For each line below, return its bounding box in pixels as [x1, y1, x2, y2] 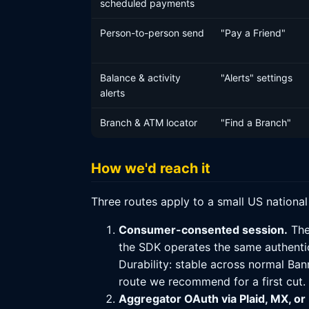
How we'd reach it [91, 160, 210, 177]
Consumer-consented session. [119, 223, 288, 237]
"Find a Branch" [221, 117, 291, 128]
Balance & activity [100, 72, 181, 83]
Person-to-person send [100, 27, 204, 39]
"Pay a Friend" [221, 27, 286, 39]
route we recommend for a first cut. [119, 275, 306, 288]
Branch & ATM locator [100, 117, 197, 128]
